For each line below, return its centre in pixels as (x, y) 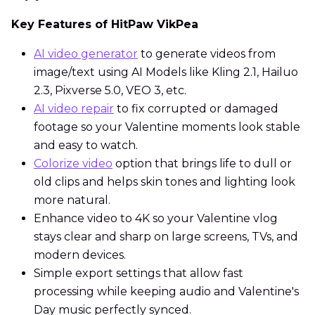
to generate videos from (207, 54)
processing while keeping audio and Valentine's (166, 292)
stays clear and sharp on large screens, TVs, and (166, 237)
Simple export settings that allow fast (139, 274)
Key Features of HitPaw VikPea (105, 25)
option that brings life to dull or (202, 164)
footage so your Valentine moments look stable (167, 127)
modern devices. (80, 255)
